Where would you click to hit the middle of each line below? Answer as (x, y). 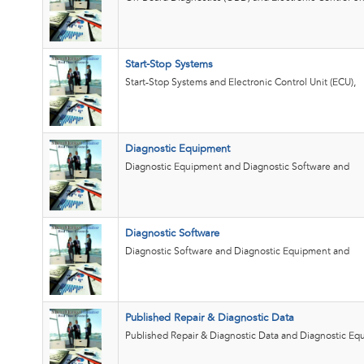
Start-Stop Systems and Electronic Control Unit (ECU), (240, 82)
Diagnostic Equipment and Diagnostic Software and (237, 167)
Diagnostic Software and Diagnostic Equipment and (237, 251)
